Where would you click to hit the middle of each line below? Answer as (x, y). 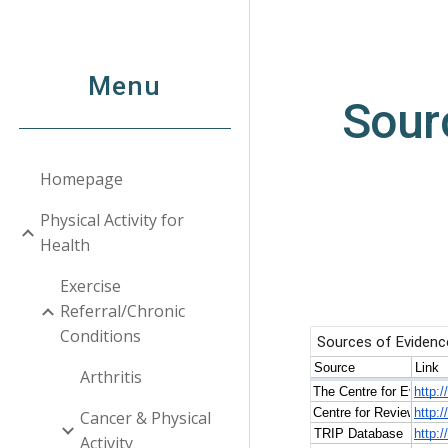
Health (65, 245)
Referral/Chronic (122, 311)
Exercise (90, 286)
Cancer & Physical (145, 418)
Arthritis (111, 377)
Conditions (100, 336)
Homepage (81, 179)
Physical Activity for (112, 220)
